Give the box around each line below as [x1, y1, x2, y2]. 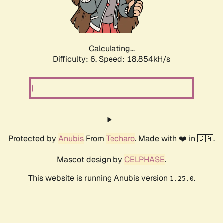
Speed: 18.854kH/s [99, 54, 170, 65]
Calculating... [88, 43, 135, 54]
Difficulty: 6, [53, 54, 99, 65]
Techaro [106, 133, 135, 144]
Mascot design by [57, 154, 124, 165]
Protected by [8, 133, 58, 144]
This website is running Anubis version [28, 173, 170, 184]
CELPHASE [124, 154, 165, 165]
